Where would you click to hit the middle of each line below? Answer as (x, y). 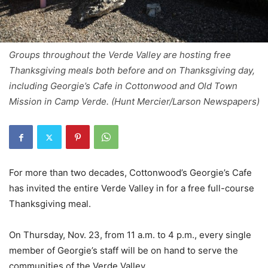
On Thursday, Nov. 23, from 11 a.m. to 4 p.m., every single (130, 235)
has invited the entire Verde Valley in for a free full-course (132, 188)
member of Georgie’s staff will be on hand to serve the (124, 251)
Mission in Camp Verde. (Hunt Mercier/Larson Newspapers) (134, 102)
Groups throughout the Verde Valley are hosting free (120, 55)
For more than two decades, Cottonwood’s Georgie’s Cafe (130, 173)
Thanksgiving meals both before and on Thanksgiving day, (132, 71)
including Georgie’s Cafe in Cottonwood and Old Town (123, 86)
